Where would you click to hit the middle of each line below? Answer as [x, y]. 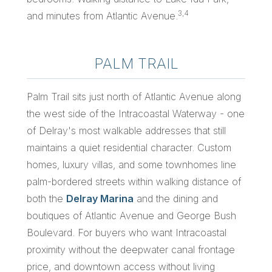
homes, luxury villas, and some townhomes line [131, 164]
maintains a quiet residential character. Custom [129, 147]
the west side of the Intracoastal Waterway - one [136, 113]
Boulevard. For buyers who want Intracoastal [127, 232]
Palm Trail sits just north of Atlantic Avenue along [134, 96]
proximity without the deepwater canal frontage [131, 249]
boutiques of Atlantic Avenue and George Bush [131, 215]
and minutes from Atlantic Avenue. [102, 15]
